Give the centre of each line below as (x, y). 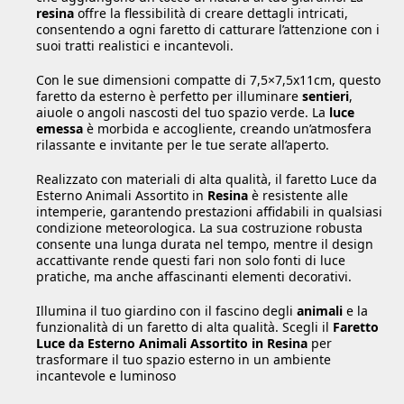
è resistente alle (298, 195)
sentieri (326, 96)
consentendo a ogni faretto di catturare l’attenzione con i (208, 29)
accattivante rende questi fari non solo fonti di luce (191, 260)
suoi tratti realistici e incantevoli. (135, 45)
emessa (60, 128)
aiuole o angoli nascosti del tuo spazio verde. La (183, 112)
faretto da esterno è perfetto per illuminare (169, 96)
